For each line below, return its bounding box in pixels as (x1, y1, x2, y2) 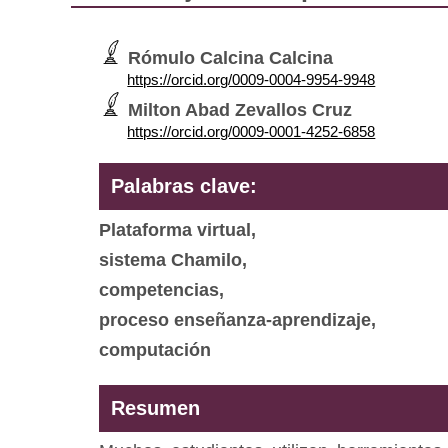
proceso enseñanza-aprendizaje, (99, 310, 377, 331)
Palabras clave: (111, 175, 258, 198)
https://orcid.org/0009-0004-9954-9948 (127, 71, 376, 89)
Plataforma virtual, (99, 220, 257, 241)
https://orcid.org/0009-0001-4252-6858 (127, 122, 376, 140)
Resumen (111, 397, 201, 420)
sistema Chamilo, (99, 250, 248, 271)
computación (99, 340, 212, 361)
